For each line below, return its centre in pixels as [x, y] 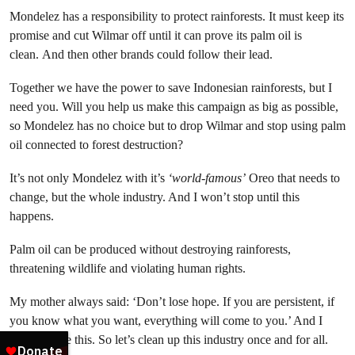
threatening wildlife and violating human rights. [128, 268]
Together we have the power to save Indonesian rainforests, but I [171, 88]
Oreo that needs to [293, 178]
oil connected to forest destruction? [96, 145]
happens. [32, 216]
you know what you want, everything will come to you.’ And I [166, 321]
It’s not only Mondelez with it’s [89, 178]
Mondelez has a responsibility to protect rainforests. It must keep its [177, 16]
